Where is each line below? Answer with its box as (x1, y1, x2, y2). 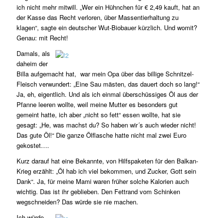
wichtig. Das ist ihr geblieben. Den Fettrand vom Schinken (16, 187, 180, 197)
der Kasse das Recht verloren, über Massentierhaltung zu (16, 13, 179, 22)
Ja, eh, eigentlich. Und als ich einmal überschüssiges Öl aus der (16, 90, 198, 99)
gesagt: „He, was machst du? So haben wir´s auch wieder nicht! (16, 120, 196, 130)
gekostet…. (16, 141, 49, 150)
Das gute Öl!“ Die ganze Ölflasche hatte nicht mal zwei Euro (16, 130, 186, 140)
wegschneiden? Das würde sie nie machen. (16, 197, 138, 207)
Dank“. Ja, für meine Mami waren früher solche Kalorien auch (16, 177, 189, 186)
